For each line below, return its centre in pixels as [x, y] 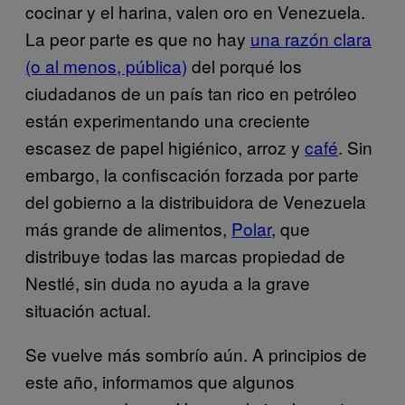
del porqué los [245, 65]
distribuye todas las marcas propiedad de [185, 255]
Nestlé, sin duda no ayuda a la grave [168, 282]
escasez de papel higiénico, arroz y [165, 146]
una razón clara [311, 38]
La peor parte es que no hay [138, 38]
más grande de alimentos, [128, 228]
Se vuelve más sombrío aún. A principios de [196, 353]
